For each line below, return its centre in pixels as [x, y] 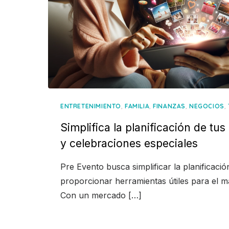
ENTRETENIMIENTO [91, 106]
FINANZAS [169, 106]
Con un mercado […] [101, 196]
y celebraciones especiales [129, 144]
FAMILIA [137, 106]
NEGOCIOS [207, 106]
